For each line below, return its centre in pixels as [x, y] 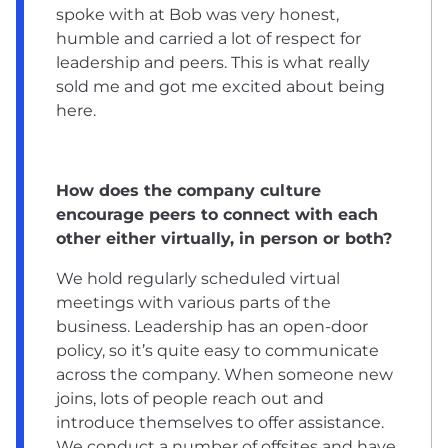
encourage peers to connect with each [217, 214]
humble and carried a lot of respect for [208, 38]
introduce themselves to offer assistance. [220, 422]
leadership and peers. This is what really [213, 62]
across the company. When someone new [224, 374]
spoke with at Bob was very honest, [197, 14]
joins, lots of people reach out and [190, 398]
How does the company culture [188, 190]
